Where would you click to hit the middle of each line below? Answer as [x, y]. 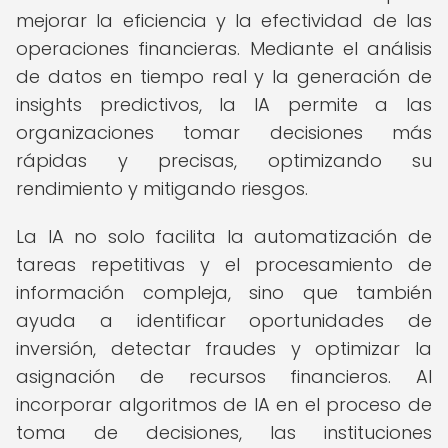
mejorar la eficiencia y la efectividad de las [224, 20]
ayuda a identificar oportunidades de [224, 320]
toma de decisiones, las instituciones [224, 432]
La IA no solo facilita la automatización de [224, 236]
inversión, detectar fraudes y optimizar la [224, 348]
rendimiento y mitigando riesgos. [162, 188]
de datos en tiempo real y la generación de [224, 76]
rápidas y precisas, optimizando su [224, 160]
